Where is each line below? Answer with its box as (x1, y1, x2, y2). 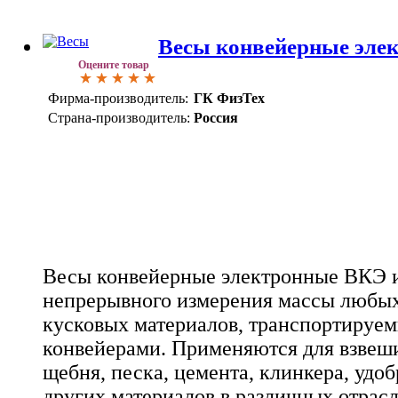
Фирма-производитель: (48, 91, 188, 107)
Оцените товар (78, 59, 149, 72)
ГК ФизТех (194, 91, 265, 107)
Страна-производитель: (48, 110, 190, 126)
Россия (194, 110, 238, 126)
